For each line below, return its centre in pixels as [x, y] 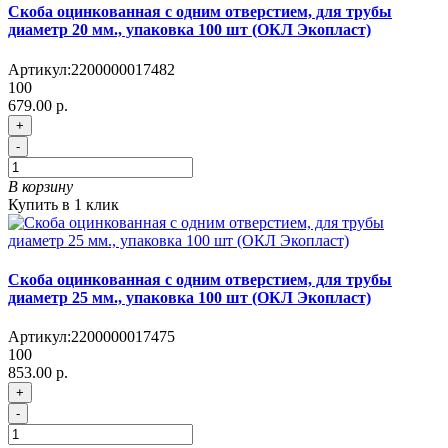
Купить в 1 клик [63, 204]
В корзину [40, 186]
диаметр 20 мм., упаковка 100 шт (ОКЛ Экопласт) [189, 30]
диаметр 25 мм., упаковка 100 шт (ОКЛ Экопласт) [189, 297]
